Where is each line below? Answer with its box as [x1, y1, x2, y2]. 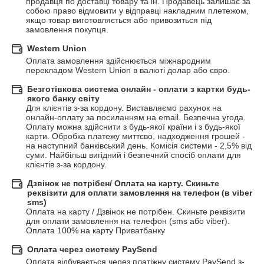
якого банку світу [27, 94, 100, 104]
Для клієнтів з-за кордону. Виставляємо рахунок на [26, 103, 222, 113]
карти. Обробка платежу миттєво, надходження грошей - [26, 131, 245, 141]
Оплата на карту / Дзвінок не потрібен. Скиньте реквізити [26, 207, 245, 217]
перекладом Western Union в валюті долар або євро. [26, 65, 230, 75]
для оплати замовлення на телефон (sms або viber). [26, 216, 230, 226]
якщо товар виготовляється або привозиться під [26, 15, 212, 25]
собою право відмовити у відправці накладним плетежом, [26, 6, 249, 16]
